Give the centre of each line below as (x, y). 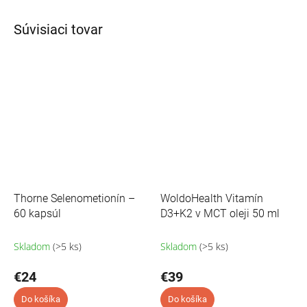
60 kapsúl (37, 213)
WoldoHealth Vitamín (212, 198)
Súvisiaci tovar (58, 29)
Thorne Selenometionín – (74, 198)
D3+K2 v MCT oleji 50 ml (220, 213)
